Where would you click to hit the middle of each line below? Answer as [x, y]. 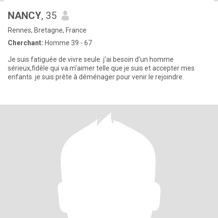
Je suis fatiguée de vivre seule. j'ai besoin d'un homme [91, 59]
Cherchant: [26, 43]
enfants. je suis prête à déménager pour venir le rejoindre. [96, 77]
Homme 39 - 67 [68, 43]
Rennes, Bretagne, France [47, 30]
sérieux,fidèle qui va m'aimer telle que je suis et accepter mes [101, 68]
